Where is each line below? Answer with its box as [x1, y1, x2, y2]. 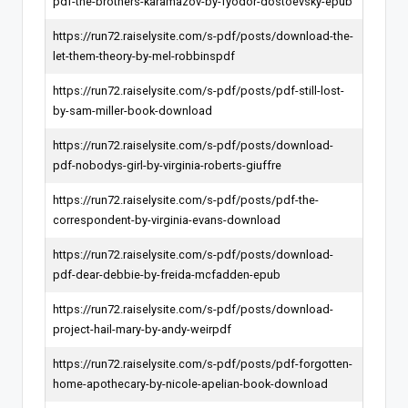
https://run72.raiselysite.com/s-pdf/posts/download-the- [53, 28, 353, 43]
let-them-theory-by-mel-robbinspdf [53, 48, 235, 63]
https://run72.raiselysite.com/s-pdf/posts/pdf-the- [53, 192, 319, 207]
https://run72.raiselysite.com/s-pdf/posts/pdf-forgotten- [53, 356, 352, 371]
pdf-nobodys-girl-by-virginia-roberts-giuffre [53, 158, 281, 172]
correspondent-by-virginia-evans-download [53, 212, 280, 227]
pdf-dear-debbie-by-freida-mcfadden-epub [53, 267, 280, 281]
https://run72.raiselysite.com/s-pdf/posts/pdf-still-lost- [53, 83, 344, 97]
